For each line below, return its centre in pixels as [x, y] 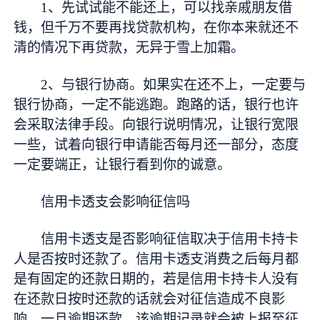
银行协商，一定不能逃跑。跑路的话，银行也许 [156, 104]
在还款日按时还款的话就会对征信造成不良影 [150, 299]
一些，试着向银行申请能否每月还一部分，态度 [156, 144]
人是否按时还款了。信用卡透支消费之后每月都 [156, 259]
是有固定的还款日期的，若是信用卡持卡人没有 [156, 279]
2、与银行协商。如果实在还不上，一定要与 [174, 84]
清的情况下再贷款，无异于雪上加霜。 [129, 47]
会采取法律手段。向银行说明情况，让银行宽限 [156, 124]
